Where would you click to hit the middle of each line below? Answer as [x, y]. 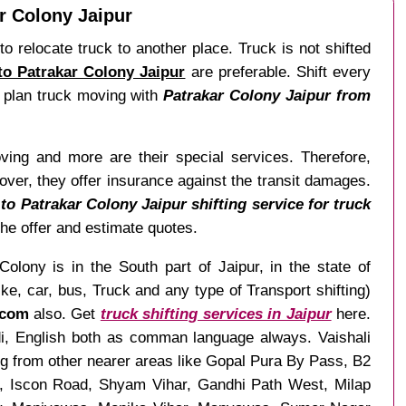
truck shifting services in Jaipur [216, 313]
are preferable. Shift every [278, 72]
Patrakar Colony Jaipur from [267, 96]
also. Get [64, 313]
